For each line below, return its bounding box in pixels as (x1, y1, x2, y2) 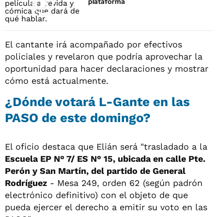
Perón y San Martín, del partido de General (5, 165, 186, 176)
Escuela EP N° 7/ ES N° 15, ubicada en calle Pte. (5, 153, 205, 164)
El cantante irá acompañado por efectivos (5, 39, 182, 49)
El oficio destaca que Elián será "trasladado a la (5, 141, 207, 152)
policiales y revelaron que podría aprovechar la (5, 51, 202, 62)
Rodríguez (5, 177, 47, 188)
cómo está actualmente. (5, 75, 108, 86)
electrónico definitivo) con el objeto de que (5, 189, 188, 200)
